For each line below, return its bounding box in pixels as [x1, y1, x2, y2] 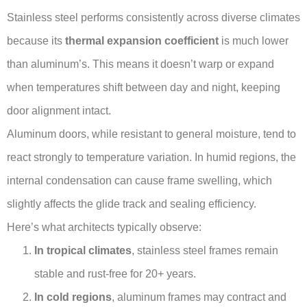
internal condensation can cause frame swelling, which [7, 174, 272, 186]
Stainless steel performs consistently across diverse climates [7, 11, 300, 23]
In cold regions [34, 291, 112, 303]
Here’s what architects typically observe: [7, 221, 201, 233]
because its [7, 34, 65, 47]
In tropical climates [34, 244, 132, 256]
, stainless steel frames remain [132, 244, 278, 256]
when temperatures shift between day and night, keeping [7, 81, 280, 93]
